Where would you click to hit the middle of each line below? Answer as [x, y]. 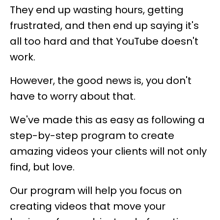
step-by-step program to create [92, 136]
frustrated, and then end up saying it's [104, 26]
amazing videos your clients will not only [108, 151]
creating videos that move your [88, 206]
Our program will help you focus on [96, 191]
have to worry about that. [73, 96]
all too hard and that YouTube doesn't [104, 41]
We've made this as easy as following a [107, 120]
